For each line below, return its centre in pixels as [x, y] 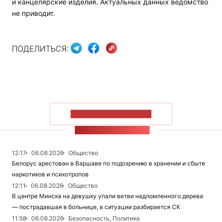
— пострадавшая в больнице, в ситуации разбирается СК [96, 207]
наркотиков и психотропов [50, 174]
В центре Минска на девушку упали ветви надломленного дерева [108, 196]
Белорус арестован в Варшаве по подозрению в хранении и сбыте [109, 164]
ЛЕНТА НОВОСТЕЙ [112, 130]
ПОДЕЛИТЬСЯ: [40, 48]
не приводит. [33, 13]
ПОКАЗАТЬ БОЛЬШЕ [111, 114]
